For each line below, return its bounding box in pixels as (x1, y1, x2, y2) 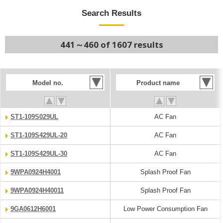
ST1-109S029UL (10, 113, 58, 120)
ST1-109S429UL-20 (10, 131, 67, 139)
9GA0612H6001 (10, 205, 56, 213)
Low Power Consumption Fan (123, 205, 208, 213)
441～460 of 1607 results (60, 39, 163, 50)
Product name (136, 79, 180, 87)
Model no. (32, 79, 63, 87)
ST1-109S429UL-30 (10, 150, 67, 157)
